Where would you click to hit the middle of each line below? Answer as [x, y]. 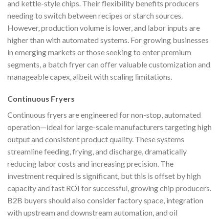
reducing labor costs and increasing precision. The [90, 164]
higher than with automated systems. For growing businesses [108, 40]
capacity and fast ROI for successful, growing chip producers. [109, 188]
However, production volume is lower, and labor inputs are [104, 27]
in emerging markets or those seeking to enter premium [99, 52]
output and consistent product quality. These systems [96, 139]
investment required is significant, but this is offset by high [104, 176]
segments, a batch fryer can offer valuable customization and [109, 64]
